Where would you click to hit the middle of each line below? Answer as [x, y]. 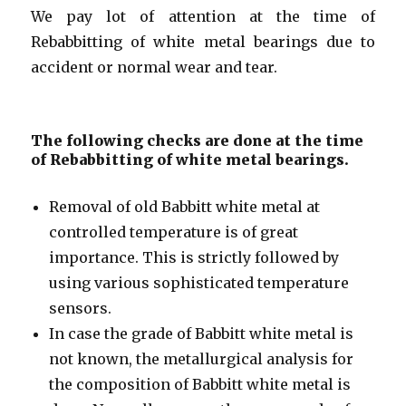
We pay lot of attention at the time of [203, 16]
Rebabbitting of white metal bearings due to [203, 41]
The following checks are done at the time [198, 140]
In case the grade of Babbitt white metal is [202, 333]
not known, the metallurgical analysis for [202, 358]
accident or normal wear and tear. [155, 67]
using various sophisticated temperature [199, 282]
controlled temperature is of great [174, 232]
